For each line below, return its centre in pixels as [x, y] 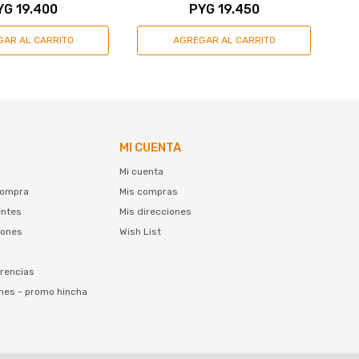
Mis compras [149, 191]
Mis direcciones [156, 211]
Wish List [141, 231]
